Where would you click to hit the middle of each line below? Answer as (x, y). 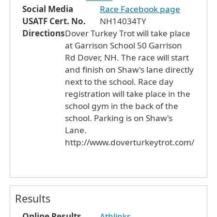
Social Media (48, 9)
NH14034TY (123, 21)
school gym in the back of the (122, 106)
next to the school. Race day (119, 81)
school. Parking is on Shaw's (119, 118)
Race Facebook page (140, 9)
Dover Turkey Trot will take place (128, 33)
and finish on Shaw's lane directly (129, 69)
